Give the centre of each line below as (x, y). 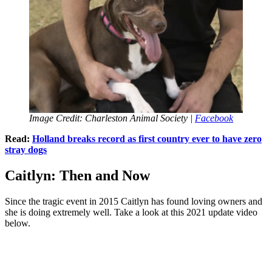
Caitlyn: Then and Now (77, 176)
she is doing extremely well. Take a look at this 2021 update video (131, 212)
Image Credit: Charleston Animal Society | (112, 118)
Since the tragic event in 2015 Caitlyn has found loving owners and (134, 202)
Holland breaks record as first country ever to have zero (147, 139)
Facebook (214, 118)
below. (18, 223)
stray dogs (26, 150)
